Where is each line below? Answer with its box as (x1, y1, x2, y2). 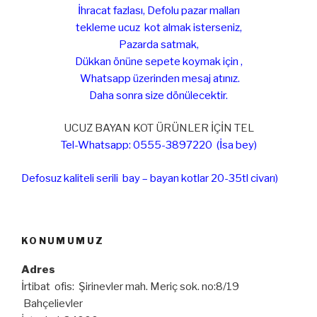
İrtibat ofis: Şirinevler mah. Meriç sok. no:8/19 (21, 279, 239, 293)
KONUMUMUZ (21, 235, 105, 247)
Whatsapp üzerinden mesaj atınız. (77, 71, 240, 85)
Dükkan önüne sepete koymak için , (74, 54, 243, 68)
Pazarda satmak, (118, 38, 199, 51)
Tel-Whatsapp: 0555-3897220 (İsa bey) (60, 139, 257, 152)
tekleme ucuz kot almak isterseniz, (75, 21, 242, 34)
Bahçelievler (21, 296, 83, 310)
